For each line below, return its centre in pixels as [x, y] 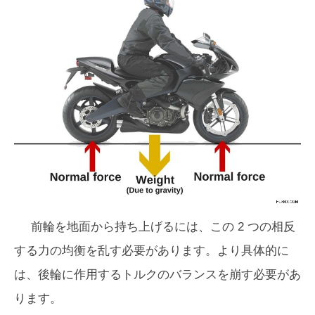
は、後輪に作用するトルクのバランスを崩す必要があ [157, 275]
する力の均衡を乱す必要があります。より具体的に [152, 251]
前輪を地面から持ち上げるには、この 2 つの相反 [163, 227]
